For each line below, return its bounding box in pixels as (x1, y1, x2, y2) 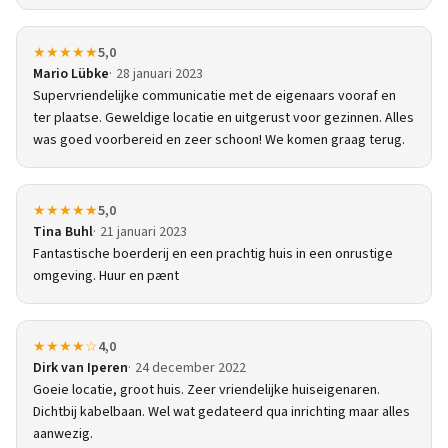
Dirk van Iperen (33, 358, 128, 379)
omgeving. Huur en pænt (33, 266, 179, 287)
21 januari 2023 (100, 222, 187, 243)
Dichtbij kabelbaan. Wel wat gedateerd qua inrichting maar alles (33, 402, 410, 423)
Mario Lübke (33, 64, 109, 85)
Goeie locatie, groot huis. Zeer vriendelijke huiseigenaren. (33, 380, 380, 401)
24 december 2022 (135, 358, 246, 379)
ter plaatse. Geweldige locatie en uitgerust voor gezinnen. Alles (33, 108, 414, 129)
